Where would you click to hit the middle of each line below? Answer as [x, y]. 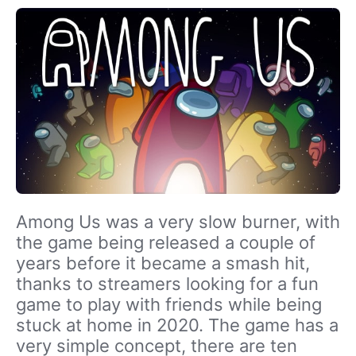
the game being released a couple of [166, 242]
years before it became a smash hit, [163, 263]
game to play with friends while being [169, 304]
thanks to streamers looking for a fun [167, 283]
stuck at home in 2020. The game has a [177, 325]
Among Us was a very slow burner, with [178, 221]
